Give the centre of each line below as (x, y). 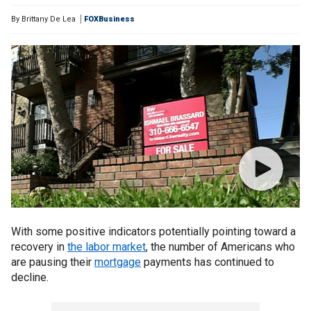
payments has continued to (208, 262)
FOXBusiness (109, 19)
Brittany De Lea (49, 19)
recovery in (39, 247)
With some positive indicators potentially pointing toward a (153, 232)
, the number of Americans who (220, 247)
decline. (30, 277)
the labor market (107, 247)
